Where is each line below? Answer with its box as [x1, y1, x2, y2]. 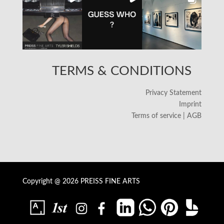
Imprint [179, 101, 202, 108]
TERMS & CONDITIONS [52, 64, 192, 78]
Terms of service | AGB [131, 112, 202, 120]
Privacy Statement [145, 89, 202, 97]
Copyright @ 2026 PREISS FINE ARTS [22, 178, 140, 185]
